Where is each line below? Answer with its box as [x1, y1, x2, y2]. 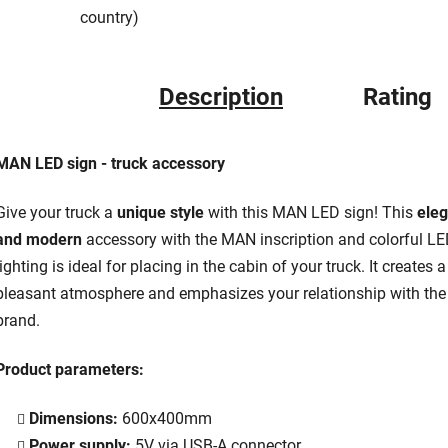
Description [159, 82, 283, 111]
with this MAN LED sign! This [204, 202, 417, 222]
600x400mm [118, 408, 212, 428]
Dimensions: [29, 408, 118, 428]
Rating [363, 82, 432, 111]
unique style [117, 202, 204, 222]
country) [80, 7, 139, 27]
